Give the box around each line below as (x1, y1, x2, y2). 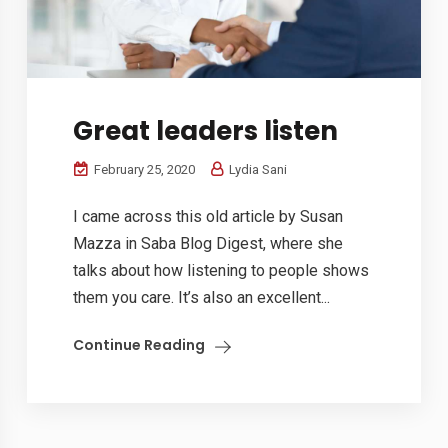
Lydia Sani (226, 161, 288, 177)
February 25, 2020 (91, 161, 196, 177)
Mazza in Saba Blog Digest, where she (73, 233, 344, 253)
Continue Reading (73, 334, 206, 355)
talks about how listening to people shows (73, 260, 370, 280)
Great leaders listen (73, 112, 339, 149)
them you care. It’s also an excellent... (73, 287, 331, 307)
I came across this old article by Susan (73, 206, 344, 226)
